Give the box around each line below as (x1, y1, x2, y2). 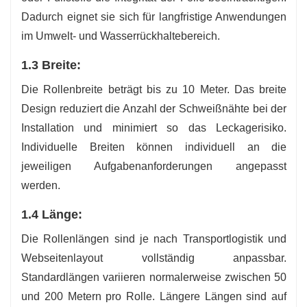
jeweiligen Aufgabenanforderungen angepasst (21, 160, 287, 172)
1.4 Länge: (21, 207, 82, 221)
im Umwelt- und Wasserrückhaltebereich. (21, 29, 220, 42)
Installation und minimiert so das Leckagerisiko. (21, 121, 287, 134)
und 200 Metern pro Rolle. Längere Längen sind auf (21, 290, 287, 302)
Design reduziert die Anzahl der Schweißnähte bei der (21, 102, 287, 114)
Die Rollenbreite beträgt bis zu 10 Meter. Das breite (21, 83, 287, 95)
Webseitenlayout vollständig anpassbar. (21, 251, 287, 264)
